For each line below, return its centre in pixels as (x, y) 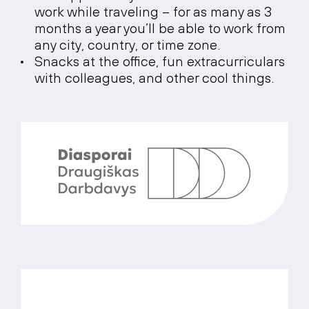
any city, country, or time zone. (127, 44)
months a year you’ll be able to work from (160, 28)
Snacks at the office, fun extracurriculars (160, 61)
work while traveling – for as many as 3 (153, 11)
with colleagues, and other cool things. (154, 78)
